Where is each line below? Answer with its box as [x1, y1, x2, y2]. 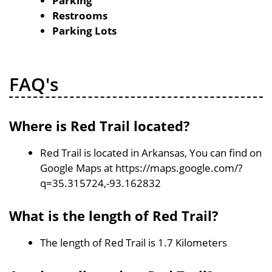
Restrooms [52, 8, 107, 22]
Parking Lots [52, 24, 117, 38]
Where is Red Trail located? [9, 116, 190, 135]
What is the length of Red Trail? [9, 206, 219, 225]
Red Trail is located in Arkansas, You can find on [40, 145, 262, 160]
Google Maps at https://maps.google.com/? [40, 160, 242, 175]
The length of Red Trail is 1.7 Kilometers [40, 236, 227, 250]
